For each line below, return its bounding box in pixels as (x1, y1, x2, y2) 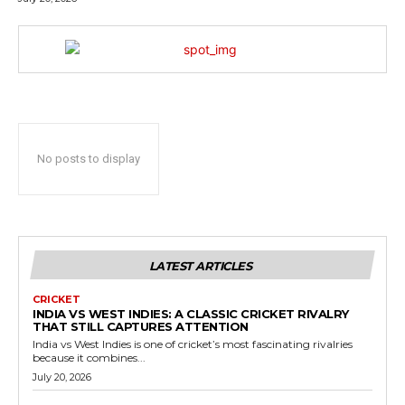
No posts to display (37, 152, 140, 165)
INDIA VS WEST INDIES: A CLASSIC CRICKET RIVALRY (33, 306, 349, 321)
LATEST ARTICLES (148, 259, 252, 273)
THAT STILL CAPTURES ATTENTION (33, 319, 249, 334)
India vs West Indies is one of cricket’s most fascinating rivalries (33, 337, 353, 351)
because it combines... (33, 351, 146, 364)
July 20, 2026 (33, 371, 91, 383)
